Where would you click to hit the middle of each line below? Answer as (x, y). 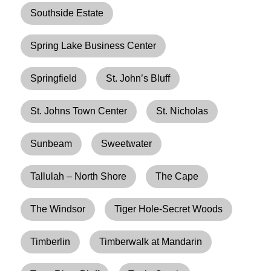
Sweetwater (127, 143)
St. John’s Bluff (138, 78)
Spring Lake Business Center (93, 45)
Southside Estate (67, 13)
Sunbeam (51, 143)
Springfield (54, 78)
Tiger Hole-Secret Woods (169, 209)
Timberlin (51, 241)
